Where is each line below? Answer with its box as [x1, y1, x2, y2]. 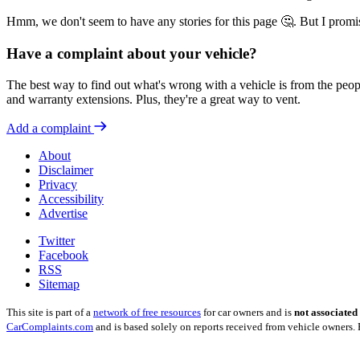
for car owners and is [201, 305, 294, 318]
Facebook [39, 247, 88, 262]
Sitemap [39, 276, 80, 291]
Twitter [39, 233, 75, 247]
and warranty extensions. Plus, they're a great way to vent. [6, 92, 301, 106]
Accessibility [39, 191, 104, 206]
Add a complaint [6, 121, 94, 135]
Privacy [39, 177, 77, 191]
